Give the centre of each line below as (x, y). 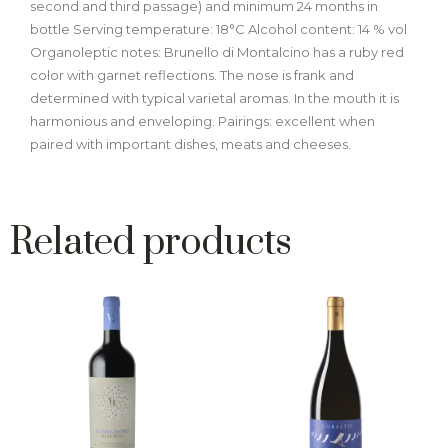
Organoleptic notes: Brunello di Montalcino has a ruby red (217, 52)
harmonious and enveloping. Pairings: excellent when (202, 121)
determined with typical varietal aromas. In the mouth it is (214, 98)
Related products (151, 242)
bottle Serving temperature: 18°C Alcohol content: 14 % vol (218, 29)
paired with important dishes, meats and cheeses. (190, 144)
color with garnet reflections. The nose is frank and (192, 75)
